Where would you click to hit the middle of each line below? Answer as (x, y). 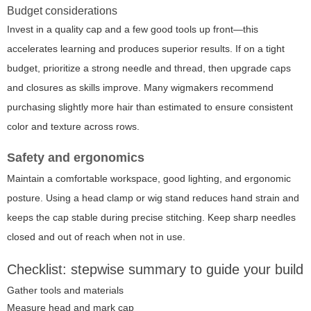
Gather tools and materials (65, 291)
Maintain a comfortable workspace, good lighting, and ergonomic (149, 179)
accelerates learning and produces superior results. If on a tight (146, 49)
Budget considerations (62, 11)
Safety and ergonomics (76, 158)
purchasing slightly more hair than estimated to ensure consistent (150, 107)
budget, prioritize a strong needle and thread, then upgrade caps (149, 68)
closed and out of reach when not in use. (96, 237)
